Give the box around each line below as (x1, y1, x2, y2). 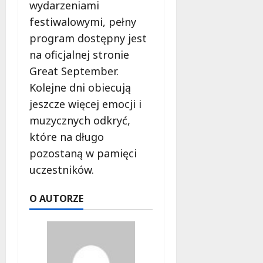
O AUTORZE (29, 192, 83, 205)
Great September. (29, 64, 119, 79)
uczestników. (29, 163, 94, 177)
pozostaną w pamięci (29, 146, 137, 161)
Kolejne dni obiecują (29, 80, 131, 95)
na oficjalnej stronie (29, 48, 129, 62)
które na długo (29, 130, 104, 144)
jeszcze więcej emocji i (29, 97, 141, 112)
